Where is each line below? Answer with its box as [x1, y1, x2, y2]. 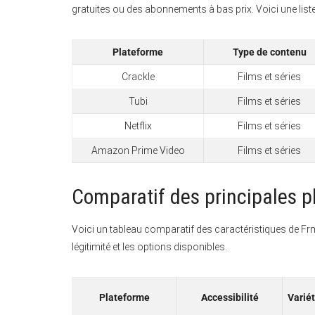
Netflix [124, 120, 152, 131]
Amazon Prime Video [91, 144, 185, 156]
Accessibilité [200, 292, 259, 304]
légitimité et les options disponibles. [72, 241, 227, 253]
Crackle [121, 70, 155, 82]
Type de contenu [232, 46, 307, 58]
